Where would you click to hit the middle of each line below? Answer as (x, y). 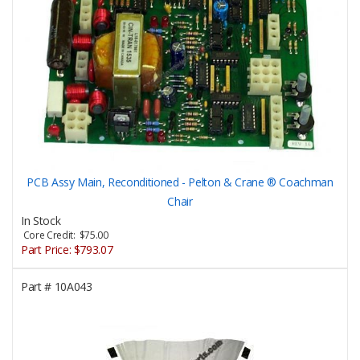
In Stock (41, 220)
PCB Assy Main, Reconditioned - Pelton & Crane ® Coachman (180, 182)
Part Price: (47, 249)
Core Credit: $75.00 (65, 235)
